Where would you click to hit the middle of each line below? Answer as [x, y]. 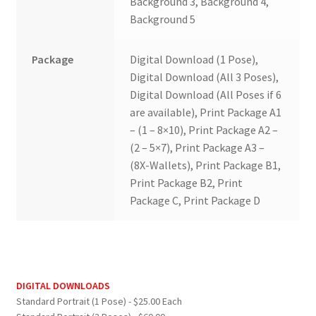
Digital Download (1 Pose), [194, 60]
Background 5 [163, 19]
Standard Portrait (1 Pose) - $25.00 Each [99, 301]
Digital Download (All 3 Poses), [205, 77]
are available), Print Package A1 [206, 113]
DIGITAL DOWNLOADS [63, 285]
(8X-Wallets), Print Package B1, [206, 165]
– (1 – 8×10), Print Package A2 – [204, 130]
